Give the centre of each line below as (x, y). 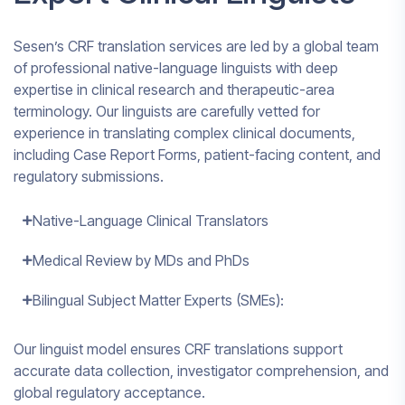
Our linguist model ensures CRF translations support (178, 348)
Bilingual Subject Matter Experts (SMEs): (158, 300)
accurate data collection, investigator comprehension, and (201, 370)
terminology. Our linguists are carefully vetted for (167, 111)
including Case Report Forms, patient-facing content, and (197, 154)
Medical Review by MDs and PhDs (141, 260)
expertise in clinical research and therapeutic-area (174, 89)
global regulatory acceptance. (109, 392)
